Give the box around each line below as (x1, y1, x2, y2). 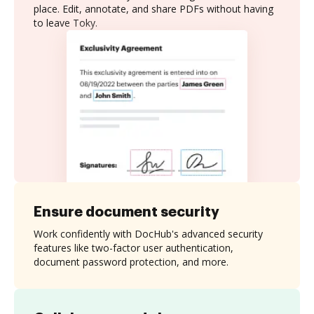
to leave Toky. (34, 16, 97, 29)
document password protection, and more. (34, 254, 228, 268)
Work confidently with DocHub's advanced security (34, 226, 263, 240)
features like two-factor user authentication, (34, 240, 233, 254)
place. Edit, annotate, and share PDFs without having (34, 2, 273, 15)
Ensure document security (34, 204, 219, 219)
